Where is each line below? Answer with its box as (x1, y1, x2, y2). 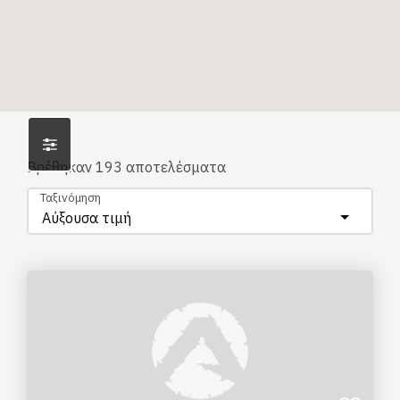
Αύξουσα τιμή (42, 209, 131, 227)
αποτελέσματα (122, 158, 226, 176)
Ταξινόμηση (40, 190, 101, 205)
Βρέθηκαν (27, 158, 96, 176)
